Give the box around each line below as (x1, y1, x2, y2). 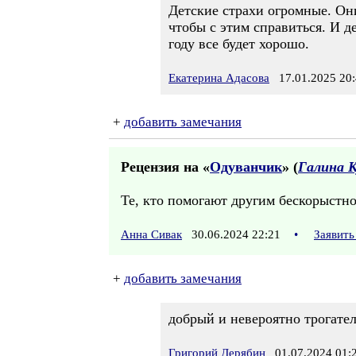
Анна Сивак (121, 228, 182, 241)
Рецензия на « (121, 159, 210, 175)
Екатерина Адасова (168, 72, 269, 84)
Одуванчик (210, 159, 282, 175)
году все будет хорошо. (168, 36, 309, 52)
